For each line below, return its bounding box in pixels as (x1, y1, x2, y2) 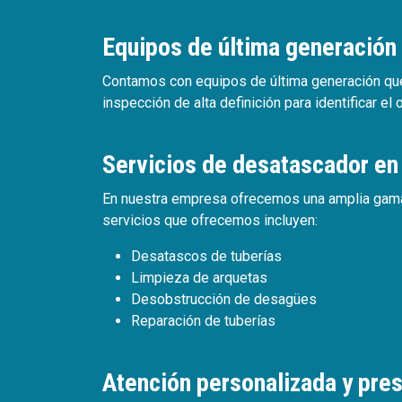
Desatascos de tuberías (131, 248, 282, 265)
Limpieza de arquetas (131, 269, 267, 286)
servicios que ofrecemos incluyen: (102, 212, 318, 229)
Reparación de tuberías (131, 312, 275, 329)
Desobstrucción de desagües (131, 291, 317, 308)
